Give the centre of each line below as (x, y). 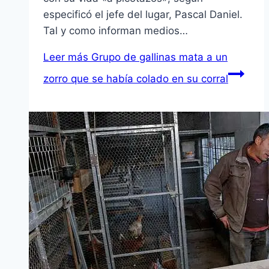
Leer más (66, 57)
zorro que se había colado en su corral (136, 79)
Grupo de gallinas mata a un (158, 57)
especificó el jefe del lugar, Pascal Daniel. (143, 15)
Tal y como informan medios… (116, 31)
